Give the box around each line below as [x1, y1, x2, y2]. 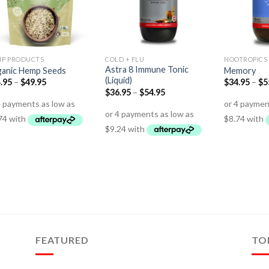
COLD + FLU [105, 55, 145, 63]
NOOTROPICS [224, 55, 268, 63]
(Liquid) [105, 75, 133, 86]
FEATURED [35, 234, 89, 246]
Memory [224, 65, 256, 76]
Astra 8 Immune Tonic [105, 64, 189, 75]
